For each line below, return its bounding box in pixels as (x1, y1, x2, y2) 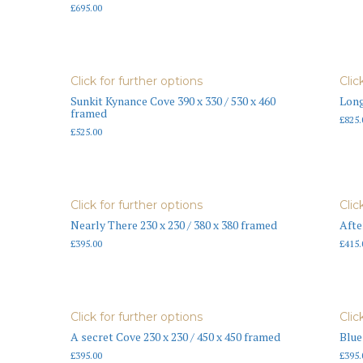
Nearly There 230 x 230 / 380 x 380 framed (70, 216, 277, 233)
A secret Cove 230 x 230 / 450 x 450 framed (70, 328, 280, 344)
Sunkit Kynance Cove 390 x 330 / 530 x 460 (70, 92, 275, 109)
